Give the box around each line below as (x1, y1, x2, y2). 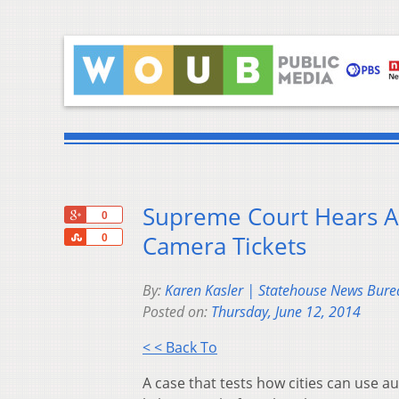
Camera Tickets (142, 231, 306, 263)
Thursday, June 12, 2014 (211, 302, 361, 322)
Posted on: (142, 302, 211, 322)
